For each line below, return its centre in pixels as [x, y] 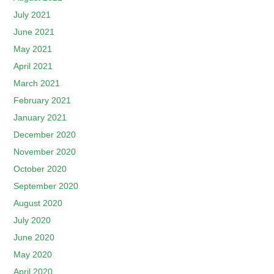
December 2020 [45, 135]
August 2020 [38, 203]
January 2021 [40, 117]
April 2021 [33, 66]
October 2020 [40, 169]
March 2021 [37, 83]
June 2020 [34, 237]
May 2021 [33, 49]
